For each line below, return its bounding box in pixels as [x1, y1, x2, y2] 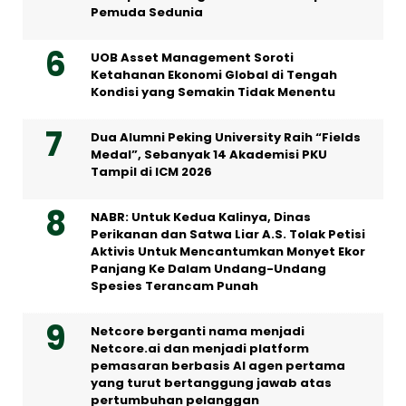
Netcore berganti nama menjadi [91, 323, 304, 341]
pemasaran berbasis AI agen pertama [91, 357, 345, 375]
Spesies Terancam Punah [91, 277, 258, 295]
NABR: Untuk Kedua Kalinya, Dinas [91, 208, 311, 227]
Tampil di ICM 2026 [91, 163, 212, 181]
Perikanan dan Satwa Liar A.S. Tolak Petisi [91, 226, 365, 244]
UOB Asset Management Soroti [91, 49, 294, 67]
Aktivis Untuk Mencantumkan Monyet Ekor [91, 243, 365, 261]
